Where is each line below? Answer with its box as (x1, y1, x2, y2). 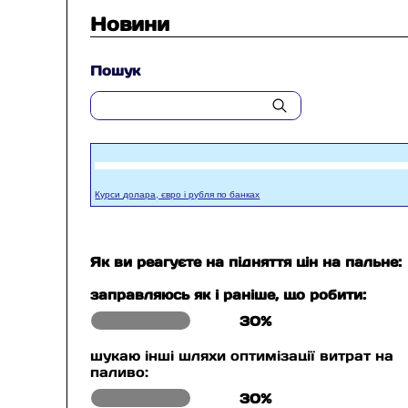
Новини (90, 12, 170, 36)
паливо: (90, 363, 149, 381)
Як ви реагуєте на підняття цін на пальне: (90, 253, 403, 270)
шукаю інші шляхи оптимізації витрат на (90, 347, 394, 364)
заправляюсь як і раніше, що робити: (90, 286, 367, 303)
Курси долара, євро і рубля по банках (95, 189, 260, 199)
